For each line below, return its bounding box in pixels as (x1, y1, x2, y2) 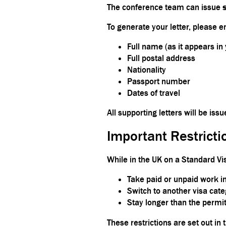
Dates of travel (127, 87, 180, 98)
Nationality (127, 64, 166, 75)
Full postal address (127, 52, 195, 63)
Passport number (127, 76, 190, 86)
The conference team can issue (107, 2, 222, 12)
